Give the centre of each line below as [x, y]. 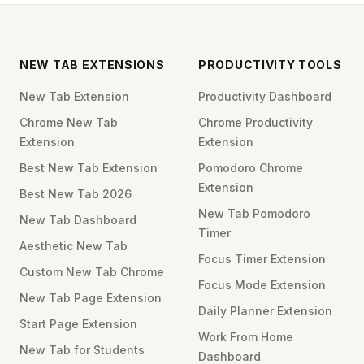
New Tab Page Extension [91, 298]
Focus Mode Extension [262, 285]
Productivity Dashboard [265, 97]
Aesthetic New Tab [74, 246]
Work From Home [246, 337]
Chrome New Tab [69, 123]
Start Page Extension [78, 324]
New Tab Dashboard [78, 220]
